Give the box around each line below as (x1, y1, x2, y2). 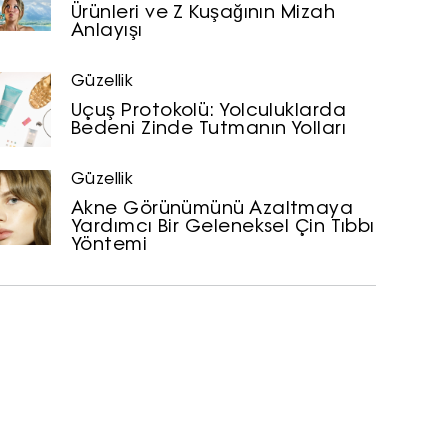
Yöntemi (71, 235, 148, 255)
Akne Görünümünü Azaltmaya (71, 199, 354, 219)
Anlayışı (71, 21, 143, 41)
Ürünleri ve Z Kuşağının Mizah (71, 3, 336, 23)
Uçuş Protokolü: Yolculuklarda (71, 101, 347, 121)
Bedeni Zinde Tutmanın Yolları (71, 119, 347, 139)
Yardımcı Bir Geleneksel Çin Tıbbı (71, 217, 375, 237)
